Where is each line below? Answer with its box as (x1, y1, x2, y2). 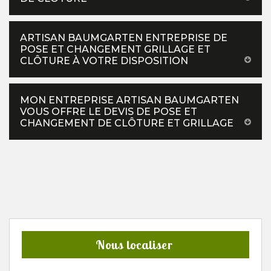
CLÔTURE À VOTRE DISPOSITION (20, 54, 188, 67)
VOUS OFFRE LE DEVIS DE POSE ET (20, 105, 197, 117)
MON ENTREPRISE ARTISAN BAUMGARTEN (20, 94, 239, 106)
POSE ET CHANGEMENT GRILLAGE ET (20, 43, 211, 55)
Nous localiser (95, 237, 173, 252)
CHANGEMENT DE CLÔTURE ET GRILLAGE (20, 117, 233, 129)
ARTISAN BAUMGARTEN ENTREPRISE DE (20, 31, 227, 44)
